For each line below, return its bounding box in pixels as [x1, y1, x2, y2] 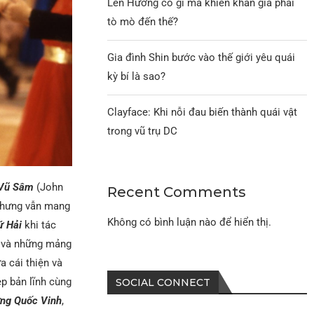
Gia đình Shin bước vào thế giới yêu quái [107, 50, 296, 64]
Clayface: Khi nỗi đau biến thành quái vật [107, 105, 298, 118]
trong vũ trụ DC [107, 124, 178, 137]
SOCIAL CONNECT [116, 275, 211, 289]
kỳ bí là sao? [107, 69, 166, 83]
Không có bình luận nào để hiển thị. [107, 215, 272, 228]
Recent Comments [107, 183, 247, 200]
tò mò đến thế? [107, 15, 179, 28]
